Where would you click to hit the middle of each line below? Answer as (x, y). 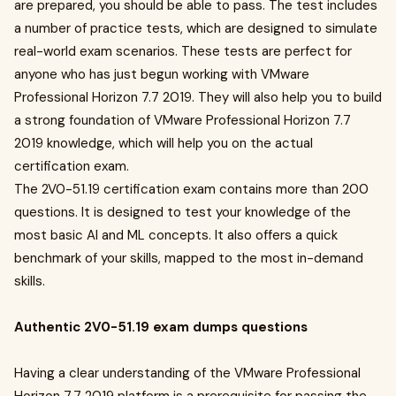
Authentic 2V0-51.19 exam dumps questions (161, 327)
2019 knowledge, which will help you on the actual (164, 143)
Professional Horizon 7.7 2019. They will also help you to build (198, 97)
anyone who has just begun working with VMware (162, 74)
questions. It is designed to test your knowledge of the (183, 212)
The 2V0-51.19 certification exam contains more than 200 (191, 189)
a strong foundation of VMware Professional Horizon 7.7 (183, 120)
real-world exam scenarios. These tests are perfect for (183, 51)
